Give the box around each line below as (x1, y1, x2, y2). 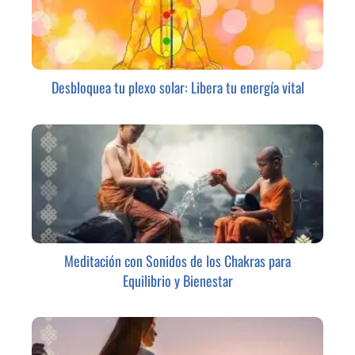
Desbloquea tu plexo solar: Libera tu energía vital (51, 77, 304, 97)
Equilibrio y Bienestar (122, 269, 233, 291)
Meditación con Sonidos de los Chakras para (64, 250, 291, 271)
